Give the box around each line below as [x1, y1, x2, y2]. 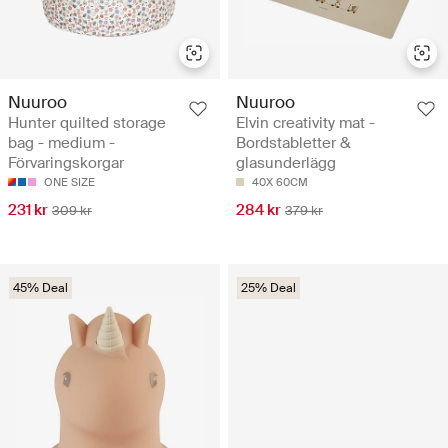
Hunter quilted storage [8, 112, 166, 133]
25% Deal [241, 279, 296, 296]
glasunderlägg [236, 152, 336, 173]
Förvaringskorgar [8, 152, 124, 173]
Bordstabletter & [236, 132, 351, 153]
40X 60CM [252, 174, 308, 189]
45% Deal [13, 279, 68, 296]
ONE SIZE [44, 174, 95, 189]
